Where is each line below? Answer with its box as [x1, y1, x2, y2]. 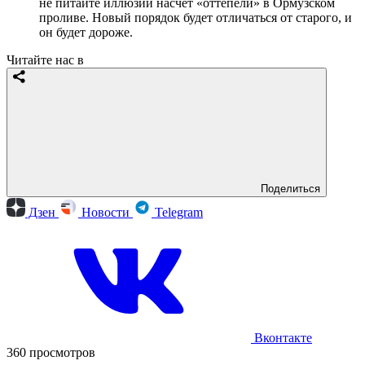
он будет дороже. [39, 24, 133, 39]
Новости [78, 204, 133, 219]
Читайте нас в [7, 52, 84, 67]
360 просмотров [7, 345, 95, 359]
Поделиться [261, 182, 320, 195]
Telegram [152, 204, 203, 219]
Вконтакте [251, 330, 312, 345]
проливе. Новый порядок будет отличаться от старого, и [39, 10, 352, 24]
